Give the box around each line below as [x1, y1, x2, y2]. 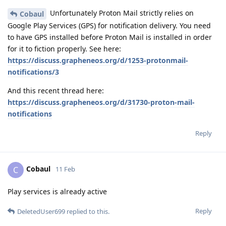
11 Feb [55, 164, 75, 174]
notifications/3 [8, 67, 59, 77]
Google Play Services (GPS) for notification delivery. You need [8, 20, 211, 30]
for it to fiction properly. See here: [8, 43, 121, 53]
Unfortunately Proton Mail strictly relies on [48, 8, 194, 18]
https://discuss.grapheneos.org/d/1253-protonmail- [8, 55, 188, 65]
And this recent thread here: [8, 85, 104, 95]
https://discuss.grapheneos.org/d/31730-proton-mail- [8, 97, 195, 107]
